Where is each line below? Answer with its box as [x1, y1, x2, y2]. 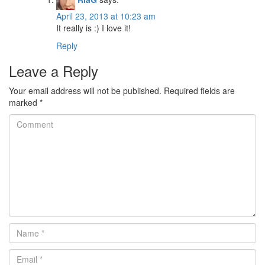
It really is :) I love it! [56, 22, 131, 34]
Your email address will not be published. [9, 85, 161, 97]
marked [9, 96, 40, 109]
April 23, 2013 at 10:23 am [56, 10, 156, 22]
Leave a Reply [9, 60, 98, 82]
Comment [8, 114, 47, 126]
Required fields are [164, 85, 235, 97]
